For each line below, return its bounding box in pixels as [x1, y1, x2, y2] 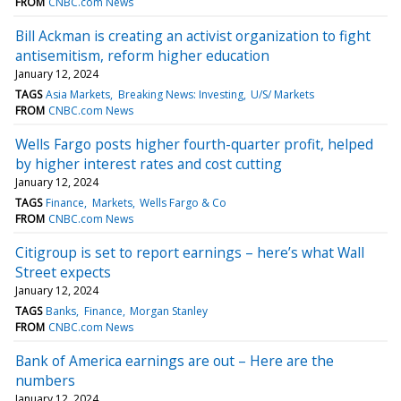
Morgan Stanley [129, 303, 208, 319]
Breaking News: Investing [117, 86, 243, 102]
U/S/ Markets [250, 86, 314, 102]
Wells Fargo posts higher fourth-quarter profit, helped [15, 133, 373, 154]
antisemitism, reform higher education [15, 45, 269, 65]
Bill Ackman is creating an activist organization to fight [15, 25, 371, 46]
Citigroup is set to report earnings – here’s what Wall [15, 242, 364, 262]
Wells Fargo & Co [139, 194, 226, 210]
